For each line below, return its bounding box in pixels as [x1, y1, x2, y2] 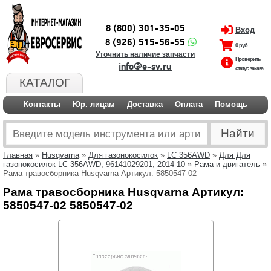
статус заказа [235, 65, 263, 71]
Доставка [127, 100, 163, 109]
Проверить [235, 56, 261, 62]
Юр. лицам [73, 100, 115, 109]
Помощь [215, 100, 247, 109]
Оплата [175, 100, 203, 109]
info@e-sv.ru [119, 60, 172, 73]
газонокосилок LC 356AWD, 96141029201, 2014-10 [3, 160, 185, 169]
